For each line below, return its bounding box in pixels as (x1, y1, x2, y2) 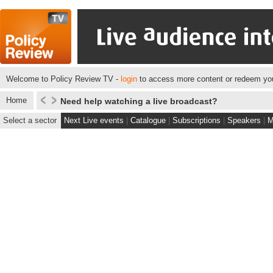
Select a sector (3, 116, 57, 125)
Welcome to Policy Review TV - (6, 74, 121, 83)
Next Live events (64, 116, 124, 125)
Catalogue (130, 116, 166, 125)
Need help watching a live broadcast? (60, 96, 218, 106)
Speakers (227, 116, 261, 125)
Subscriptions (172, 116, 221, 125)
